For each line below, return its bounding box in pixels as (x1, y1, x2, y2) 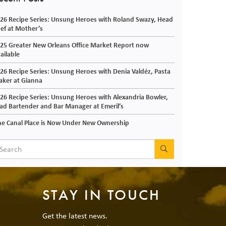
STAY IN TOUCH (42, 186, 160, 205)
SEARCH (167, 144, 196, 153)
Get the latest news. (42, 209, 107, 221)
